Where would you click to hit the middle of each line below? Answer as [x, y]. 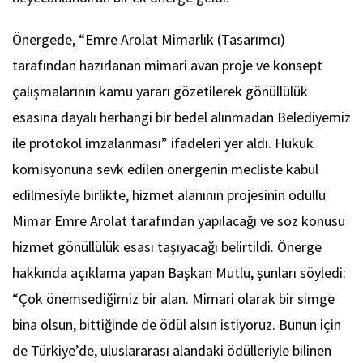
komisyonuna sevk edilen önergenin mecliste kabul [165, 169]
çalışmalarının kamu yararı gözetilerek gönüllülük [160, 92]
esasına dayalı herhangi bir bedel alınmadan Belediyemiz [181, 117]
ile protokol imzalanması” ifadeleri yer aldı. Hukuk [163, 143]
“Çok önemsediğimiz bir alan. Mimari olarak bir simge [173, 299]
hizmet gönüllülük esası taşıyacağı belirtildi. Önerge [167, 247]
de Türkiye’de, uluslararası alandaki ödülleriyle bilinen [172, 351]
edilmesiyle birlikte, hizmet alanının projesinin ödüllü [169, 195]
